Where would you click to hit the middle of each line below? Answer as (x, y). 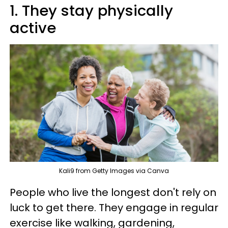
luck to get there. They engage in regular (114, 207)
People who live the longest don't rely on (113, 192)
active (33, 28)
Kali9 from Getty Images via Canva (114, 170)
